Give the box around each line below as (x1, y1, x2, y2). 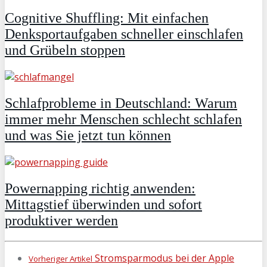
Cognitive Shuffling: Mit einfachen (5, 10, 209, 26)
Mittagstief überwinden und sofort (5, 196, 202, 212)
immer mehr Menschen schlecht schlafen (5, 111, 242, 127)
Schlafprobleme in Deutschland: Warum (5, 95, 237, 111)
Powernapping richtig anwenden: (5, 180, 195, 196)
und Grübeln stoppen (5, 42, 125, 58)
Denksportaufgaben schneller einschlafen (5, 26, 243, 42)
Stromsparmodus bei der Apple (92, 251, 234, 265)
